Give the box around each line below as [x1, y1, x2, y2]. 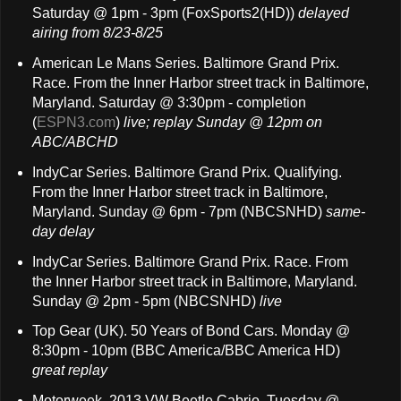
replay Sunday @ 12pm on [152, 114, 322, 130]
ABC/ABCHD [31, 133, 118, 149]
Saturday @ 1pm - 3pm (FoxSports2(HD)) [31, 5, 298, 21]
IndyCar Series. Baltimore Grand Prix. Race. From [31, 253, 348, 269]
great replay [31, 363, 107, 379]
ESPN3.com [36, 114, 115, 130]
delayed [297, 5, 349, 21]
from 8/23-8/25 [67, 25, 163, 40]
